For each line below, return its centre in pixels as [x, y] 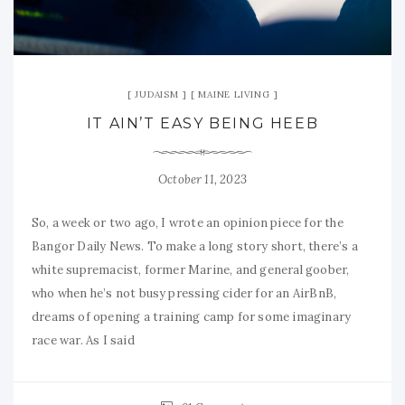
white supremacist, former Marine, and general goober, [191, 270]
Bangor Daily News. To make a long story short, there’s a [195, 247]
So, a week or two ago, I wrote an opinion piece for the [188, 223]
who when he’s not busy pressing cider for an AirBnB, [184, 294]
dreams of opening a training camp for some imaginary [192, 317]
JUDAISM [157, 95]
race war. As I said [83, 341]
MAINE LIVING [234, 95]
